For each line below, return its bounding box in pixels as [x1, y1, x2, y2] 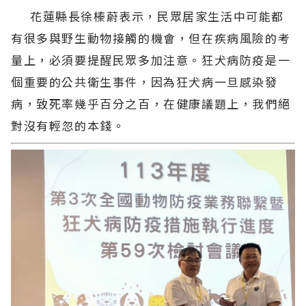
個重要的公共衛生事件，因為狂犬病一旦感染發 [11, 73, 278, 91]
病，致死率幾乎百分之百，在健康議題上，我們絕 [11, 95, 291, 113]
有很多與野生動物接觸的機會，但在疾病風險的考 [11, 29, 291, 47]
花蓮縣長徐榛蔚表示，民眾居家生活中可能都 [11, 8, 285, 25]
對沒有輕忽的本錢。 [11, 117, 126, 135]
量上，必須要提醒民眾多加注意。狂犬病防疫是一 [11, 51, 291, 69]
